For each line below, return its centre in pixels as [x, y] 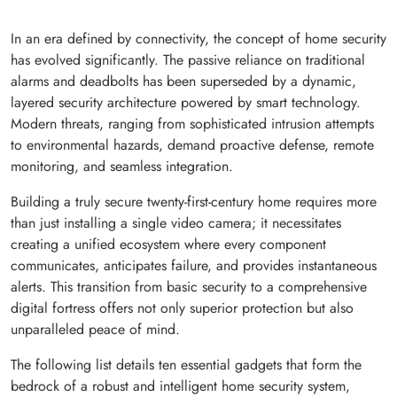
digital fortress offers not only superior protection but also [182, 308]
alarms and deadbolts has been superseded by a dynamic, [183, 82]
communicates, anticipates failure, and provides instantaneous [194, 266]
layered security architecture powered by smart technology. [186, 103]
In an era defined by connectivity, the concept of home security [198, 39]
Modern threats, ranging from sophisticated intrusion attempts [192, 124]
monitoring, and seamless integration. [122, 167]
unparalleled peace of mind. [95, 330]
